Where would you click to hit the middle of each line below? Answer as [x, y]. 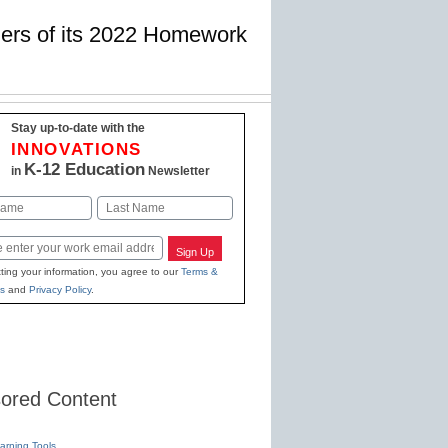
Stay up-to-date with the [77, 127]
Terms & [199, 272]
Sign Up [195, 251]
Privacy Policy [59, 290]
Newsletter [177, 170]
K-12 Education [84, 169]
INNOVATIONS [76, 149]
